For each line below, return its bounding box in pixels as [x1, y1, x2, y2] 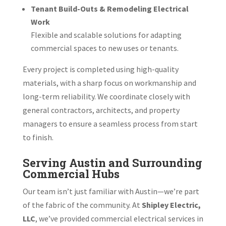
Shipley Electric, [141, 199, 201, 210]
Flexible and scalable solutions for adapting [30, 29, 182, 40]
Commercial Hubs [22, 166, 120, 181]
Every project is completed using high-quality [22, 64, 179, 74]
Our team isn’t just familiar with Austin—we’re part [22, 186, 199, 196]
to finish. [22, 132, 53, 142]
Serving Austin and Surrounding [22, 155, 202, 170]
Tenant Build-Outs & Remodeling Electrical [30, 3, 189, 14]
